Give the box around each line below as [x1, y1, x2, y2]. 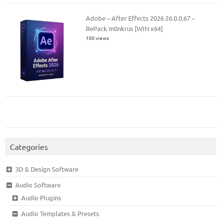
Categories [10, 142, 48, 152]
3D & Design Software [15, 165, 78, 174]
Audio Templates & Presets [21, 209, 99, 218]
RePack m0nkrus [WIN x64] [86, 24, 163, 33]
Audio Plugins [21, 193, 61, 202]
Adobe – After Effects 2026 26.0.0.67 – [86, 14, 195, 23]
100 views [86, 34, 109, 42]
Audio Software [15, 181, 61, 189]
